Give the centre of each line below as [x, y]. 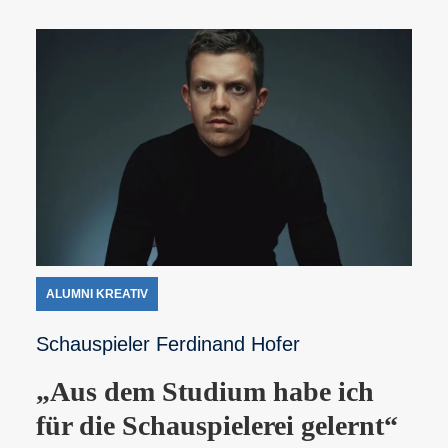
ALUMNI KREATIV [97, 294]
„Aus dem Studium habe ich [205, 392]
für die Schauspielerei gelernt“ [217, 426]
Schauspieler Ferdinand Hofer [168, 344]
